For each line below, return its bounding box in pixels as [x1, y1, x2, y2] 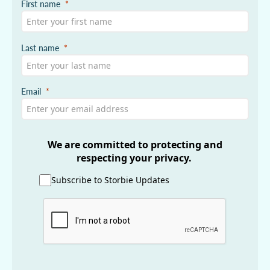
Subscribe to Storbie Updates [51, 174, 169, 186]
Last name [21, 41, 59, 54]
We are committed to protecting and [48, 138, 222, 152]
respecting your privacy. [76, 151, 194, 165]
